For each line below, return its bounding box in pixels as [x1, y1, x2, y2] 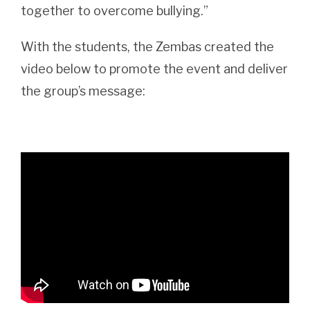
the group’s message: [21, 83, 145, 98]
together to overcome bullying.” [21, 3, 208, 18]
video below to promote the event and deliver [21, 61, 288, 76]
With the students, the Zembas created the [21, 39, 274, 54]
